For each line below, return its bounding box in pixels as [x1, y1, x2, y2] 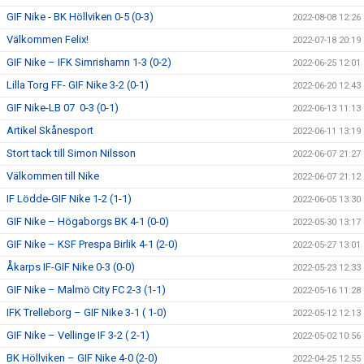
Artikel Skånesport [6, 124, 93, 136]
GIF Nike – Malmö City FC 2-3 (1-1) [6, 284, 166, 296]
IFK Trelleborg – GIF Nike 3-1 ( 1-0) [6, 306, 167, 318]
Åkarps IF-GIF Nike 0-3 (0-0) [6, 261, 135, 273]
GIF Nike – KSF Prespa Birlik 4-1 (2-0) [6, 238, 178, 250]
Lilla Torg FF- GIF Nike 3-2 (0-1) [6, 79, 149, 91]
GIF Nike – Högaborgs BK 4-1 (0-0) [6, 215, 169, 227]
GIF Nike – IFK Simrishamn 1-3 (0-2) [6, 56, 171, 68]
